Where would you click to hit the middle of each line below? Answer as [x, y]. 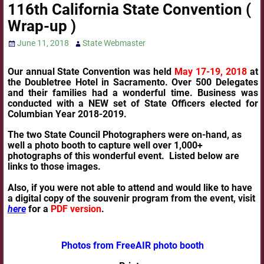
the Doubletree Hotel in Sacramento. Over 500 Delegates [133, 82]
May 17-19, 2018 [210, 71]
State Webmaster [114, 43]
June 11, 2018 [43, 43]
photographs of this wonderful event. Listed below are [123, 156]
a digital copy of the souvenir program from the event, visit [131, 198]
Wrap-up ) [42, 26]
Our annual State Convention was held [91, 71]
